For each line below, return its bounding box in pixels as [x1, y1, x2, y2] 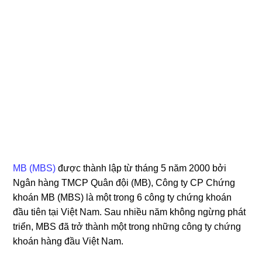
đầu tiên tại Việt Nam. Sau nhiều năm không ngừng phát [13, 206, 246, 217]
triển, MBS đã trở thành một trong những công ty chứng [13, 221, 242, 232]
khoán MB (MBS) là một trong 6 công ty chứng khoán [13, 192, 232, 202]
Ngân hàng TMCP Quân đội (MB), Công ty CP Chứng [13, 177, 236, 188]
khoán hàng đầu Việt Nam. [13, 236, 124, 246]
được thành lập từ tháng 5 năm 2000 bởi [56, 163, 227, 173]
